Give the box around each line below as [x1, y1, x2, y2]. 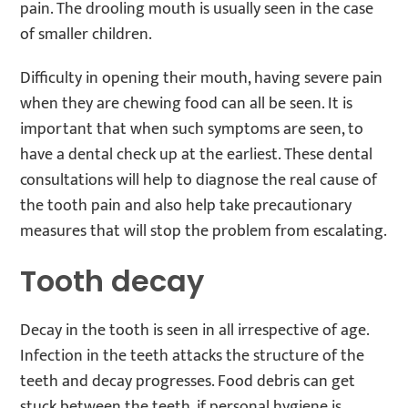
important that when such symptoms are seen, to [20, 115, 364, 143]
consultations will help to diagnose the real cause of [20, 166, 378, 194]
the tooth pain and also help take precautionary [20, 191, 352, 219]
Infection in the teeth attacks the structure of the [20, 342, 365, 370]
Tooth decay [20, 260, 205, 301]
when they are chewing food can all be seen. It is [20, 89, 353, 117]
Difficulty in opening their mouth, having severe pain [20, 64, 383, 92]
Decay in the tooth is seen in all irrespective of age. [20, 316, 370, 344]
